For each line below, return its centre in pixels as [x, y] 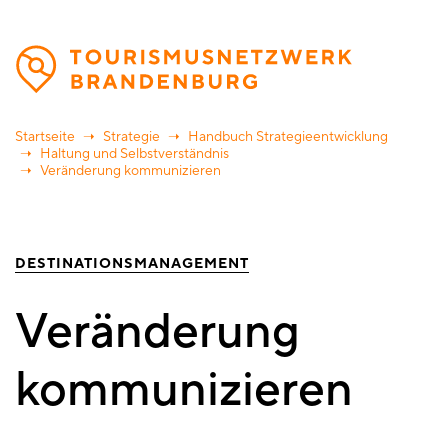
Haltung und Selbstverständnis [134, 154]
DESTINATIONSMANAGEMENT [132, 264]
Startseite [45, 137]
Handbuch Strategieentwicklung [288, 137]
